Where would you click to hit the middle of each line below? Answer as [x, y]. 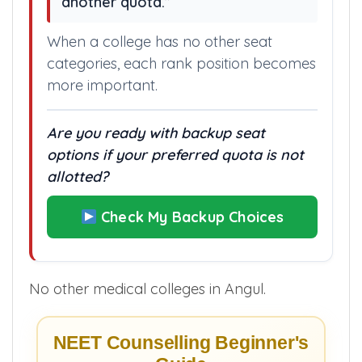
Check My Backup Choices [190, 217]
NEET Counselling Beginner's [181, 343]
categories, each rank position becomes [181, 63]
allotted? [78, 176]
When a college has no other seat [160, 41]
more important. [102, 85]
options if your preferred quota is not [175, 154]
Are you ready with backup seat [156, 133]
